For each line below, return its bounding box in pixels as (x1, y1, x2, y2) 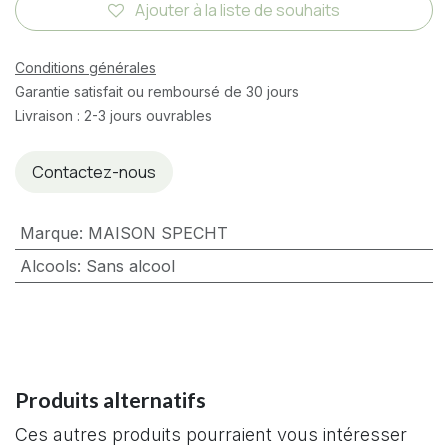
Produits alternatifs (15, 386, 206, 413)
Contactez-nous (32, 160, 156, 183)
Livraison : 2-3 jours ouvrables (15, 106, 212, 124)
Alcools (19, 255, 77, 276)
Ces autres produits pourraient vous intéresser (15, 423, 407, 445)
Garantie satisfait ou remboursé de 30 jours (15, 82, 299, 100)
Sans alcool (85, 255, 175, 276)
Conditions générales (15, 58, 156, 76)
